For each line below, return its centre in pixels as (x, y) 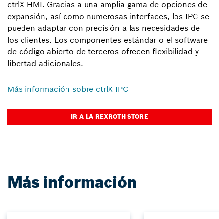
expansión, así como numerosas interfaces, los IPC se (108, 16)
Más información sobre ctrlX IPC (68, 89)
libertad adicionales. (45, 63)
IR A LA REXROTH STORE (109, 117)
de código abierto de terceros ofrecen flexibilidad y (103, 51)
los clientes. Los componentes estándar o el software (108, 40)
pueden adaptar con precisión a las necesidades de (104, 28)
